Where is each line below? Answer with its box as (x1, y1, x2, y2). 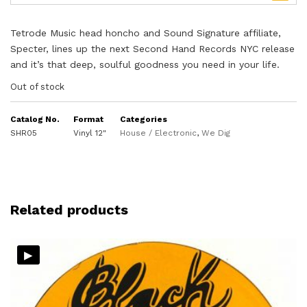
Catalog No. (10, 114, 60, 124)
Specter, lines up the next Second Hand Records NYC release (10, 43, 295, 54)
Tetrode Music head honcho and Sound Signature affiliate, (10, 27, 281, 38)
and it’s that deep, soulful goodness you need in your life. (10, 59, 280, 70)
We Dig (201, 128, 230, 138)
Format (73, 114, 103, 124)
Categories (120, 114, 167, 124)
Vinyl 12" (73, 128, 106, 138)
